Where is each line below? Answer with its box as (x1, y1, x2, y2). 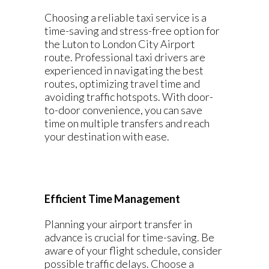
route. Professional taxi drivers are (44, 50, 205, 64)
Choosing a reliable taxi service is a (44, 11, 207, 24)
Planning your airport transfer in (44, 217, 192, 231)
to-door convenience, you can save (44, 103, 202, 116)
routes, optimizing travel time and (44, 77, 200, 90)
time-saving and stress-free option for (44, 24, 220, 37)
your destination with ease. (44, 130, 169, 143)
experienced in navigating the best (44, 64, 204, 77)
